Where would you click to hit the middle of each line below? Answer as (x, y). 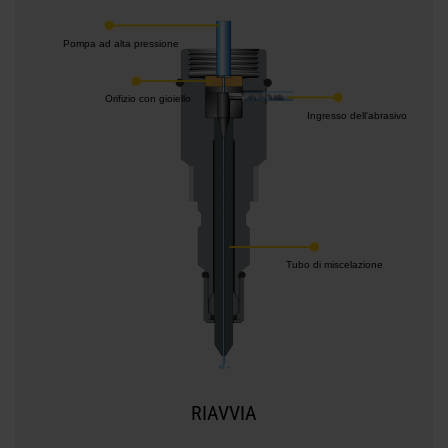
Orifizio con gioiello (148, 99)
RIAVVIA (224, 413)
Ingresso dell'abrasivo (356, 116)
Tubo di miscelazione (334, 265)
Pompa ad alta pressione (120, 43)
